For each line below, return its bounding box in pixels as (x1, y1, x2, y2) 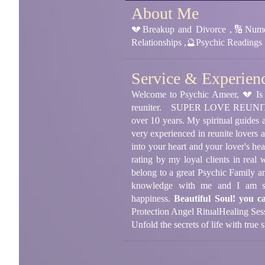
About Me (131, 4, 199, 22)
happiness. (131, 193, 170, 203)
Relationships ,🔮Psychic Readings (131, 37, 262, 47)
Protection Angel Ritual (131, 206, 219, 216)
